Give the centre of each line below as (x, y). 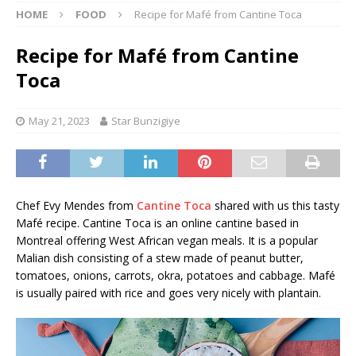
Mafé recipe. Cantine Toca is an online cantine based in (157, 222)
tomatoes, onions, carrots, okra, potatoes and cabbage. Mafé (176, 275)
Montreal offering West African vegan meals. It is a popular (167, 240)
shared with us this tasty (275, 205)
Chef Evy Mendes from (76, 205)
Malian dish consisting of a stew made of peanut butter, (160, 257)
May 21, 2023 (59, 120)
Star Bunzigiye (146, 120)
